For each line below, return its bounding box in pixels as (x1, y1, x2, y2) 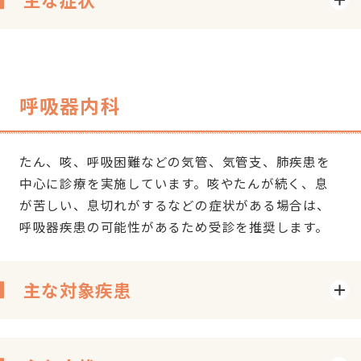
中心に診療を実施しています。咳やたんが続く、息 (19, 174, 329, 193)
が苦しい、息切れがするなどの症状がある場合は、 (19, 196, 330, 214)
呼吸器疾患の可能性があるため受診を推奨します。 (19, 218, 329, 236)
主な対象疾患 (23, 276, 132, 302)
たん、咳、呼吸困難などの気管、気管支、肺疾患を (19, 152, 330, 171)
